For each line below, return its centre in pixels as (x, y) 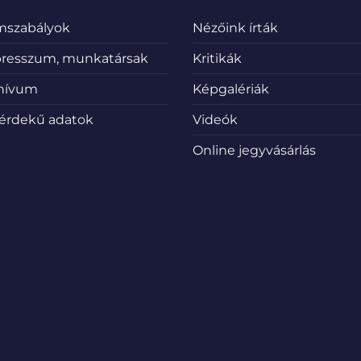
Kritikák (217, 59)
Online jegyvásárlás (254, 151)
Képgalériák (231, 89)
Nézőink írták (235, 28)
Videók (215, 120)
